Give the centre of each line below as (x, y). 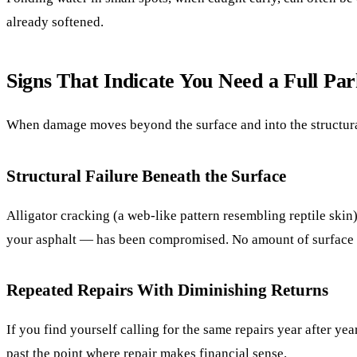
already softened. (55, 22)
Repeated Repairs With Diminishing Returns (167, 290)
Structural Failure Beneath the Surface (146, 175)
